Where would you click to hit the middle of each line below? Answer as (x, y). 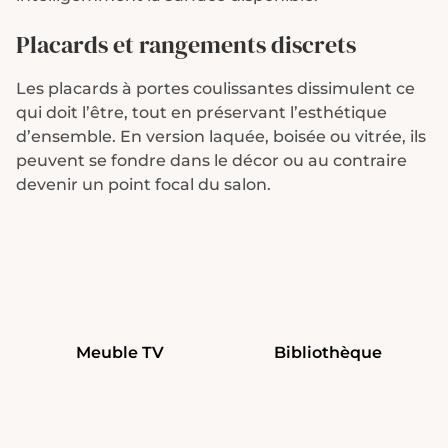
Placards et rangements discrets (186, 44)
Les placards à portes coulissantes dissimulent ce (215, 88)
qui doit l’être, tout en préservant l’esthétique (201, 112)
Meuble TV (120, 352)
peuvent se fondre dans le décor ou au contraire (211, 160)
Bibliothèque (328, 352)
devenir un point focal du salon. (143, 184)
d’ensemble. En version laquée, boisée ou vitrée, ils (221, 136)
